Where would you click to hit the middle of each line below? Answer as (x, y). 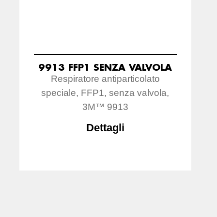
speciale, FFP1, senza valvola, (105, 93)
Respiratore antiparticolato (105, 78)
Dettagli (105, 127)
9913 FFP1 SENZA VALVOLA (105, 67)
